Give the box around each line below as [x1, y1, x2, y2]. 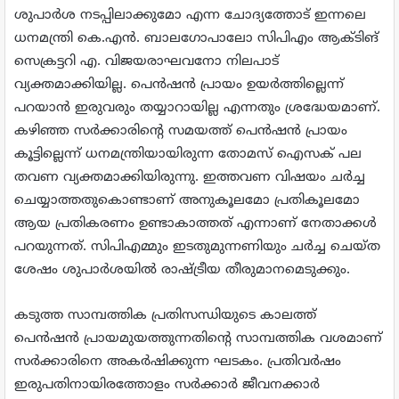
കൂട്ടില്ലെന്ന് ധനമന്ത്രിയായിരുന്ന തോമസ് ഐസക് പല [14, 146, 362, 164]
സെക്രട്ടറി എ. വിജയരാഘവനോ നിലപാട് [14, 53, 279, 71]
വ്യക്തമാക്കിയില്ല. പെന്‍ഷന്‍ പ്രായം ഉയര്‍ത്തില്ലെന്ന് [14, 77, 344, 94]
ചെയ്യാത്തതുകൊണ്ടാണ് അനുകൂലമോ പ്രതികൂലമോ [14, 192, 360, 210]
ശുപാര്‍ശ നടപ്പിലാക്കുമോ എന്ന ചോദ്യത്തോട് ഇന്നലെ [14, 7, 366, 25]
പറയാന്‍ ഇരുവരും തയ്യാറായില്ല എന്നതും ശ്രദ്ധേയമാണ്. [14, 100, 380, 118]
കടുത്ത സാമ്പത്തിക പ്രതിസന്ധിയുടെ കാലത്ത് [14, 307, 316, 325]
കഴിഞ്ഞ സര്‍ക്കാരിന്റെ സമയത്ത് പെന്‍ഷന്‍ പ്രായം [14, 123, 347, 141]
